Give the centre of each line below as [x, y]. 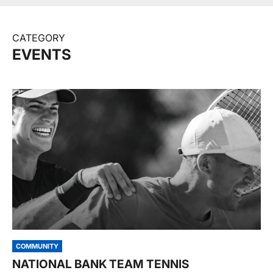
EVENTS [42, 55]
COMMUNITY [37, 246]
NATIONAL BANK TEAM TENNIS [101, 264]
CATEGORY [39, 38]
